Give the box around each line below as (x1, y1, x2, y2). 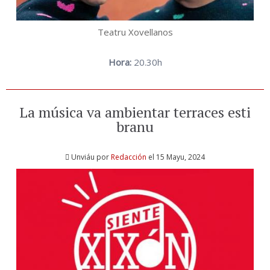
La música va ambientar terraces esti (19, 102, 251, 122)
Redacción (111, 151, 146, 162)
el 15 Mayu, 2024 (146, 151, 205, 162)
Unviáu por (71, 151, 111, 162)
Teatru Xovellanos (97, 26, 173, 39)
